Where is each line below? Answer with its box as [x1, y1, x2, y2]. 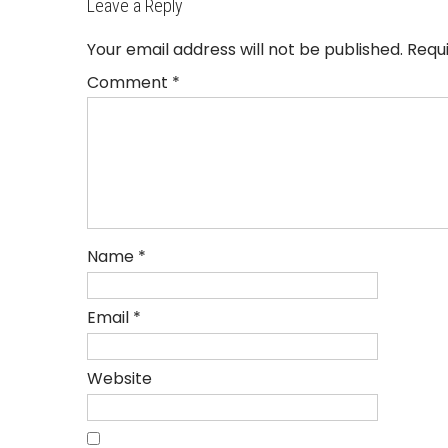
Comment [87, 70, 172, 94]
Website [87, 366, 152, 390]
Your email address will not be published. [87, 37, 403, 61]
